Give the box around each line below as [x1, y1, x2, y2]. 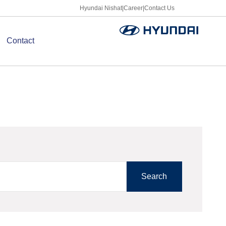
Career [124, 5, 143, 12]
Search [141, 172, 167, 181]
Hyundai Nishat [80, 5, 122, 12]
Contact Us [144, 5, 175, 12]
